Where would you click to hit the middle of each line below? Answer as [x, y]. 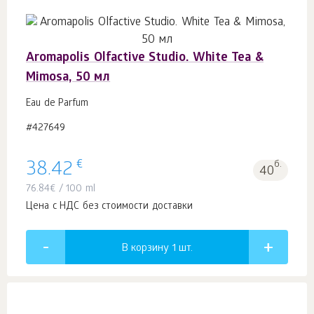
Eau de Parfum [57, 104]
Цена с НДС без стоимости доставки [109, 207]
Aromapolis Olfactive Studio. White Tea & [145, 59]
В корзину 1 [150, 249]
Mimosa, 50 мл [68, 78]
